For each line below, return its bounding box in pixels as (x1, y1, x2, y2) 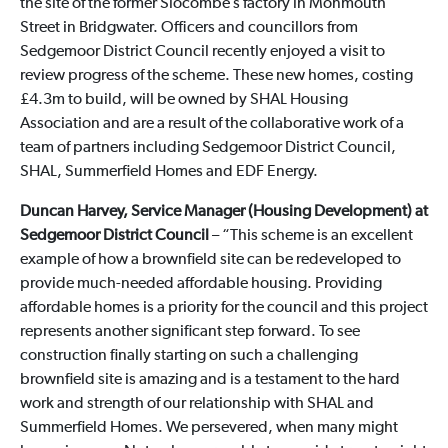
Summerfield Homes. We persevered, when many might (19, 419, 398, 436)
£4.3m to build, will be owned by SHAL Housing (19, 91, 348, 108)
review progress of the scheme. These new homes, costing (19, 67, 413, 84)
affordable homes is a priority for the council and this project (19, 299, 428, 316)
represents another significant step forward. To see (19, 323, 360, 340)
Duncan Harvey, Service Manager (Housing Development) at (19, 203, 428, 220)
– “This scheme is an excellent (208, 227, 413, 244)
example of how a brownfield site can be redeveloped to (19, 251, 401, 268)
